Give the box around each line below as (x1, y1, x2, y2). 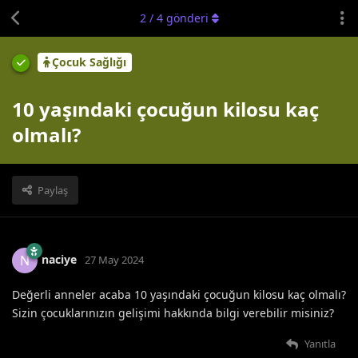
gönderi (162, 10, 209, 26)
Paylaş (38, 182, 68, 197)
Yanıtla (304, 336, 336, 351)
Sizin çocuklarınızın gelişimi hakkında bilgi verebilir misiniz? (12, 304, 334, 320)
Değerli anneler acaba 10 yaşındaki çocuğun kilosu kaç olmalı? (12, 286, 346, 302)
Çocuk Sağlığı (52, 54, 126, 70)
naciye (42, 251, 77, 267)
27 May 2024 (85, 252, 144, 267)
